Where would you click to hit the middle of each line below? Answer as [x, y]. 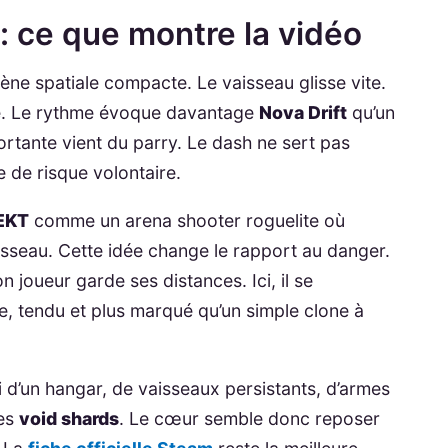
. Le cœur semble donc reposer [250, 418]
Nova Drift [303, 113]
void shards [69, 418]
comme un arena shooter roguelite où [187, 221]
